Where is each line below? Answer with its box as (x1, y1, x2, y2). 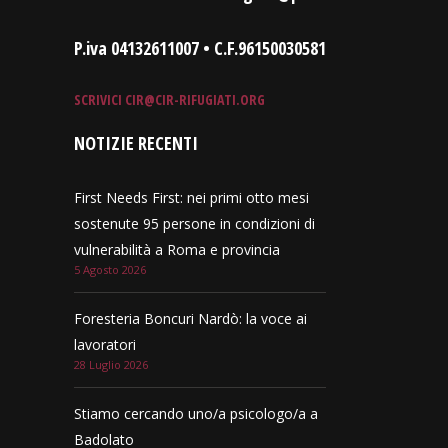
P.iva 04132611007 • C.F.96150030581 (74, 36, 326, 61)
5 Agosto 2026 (74, 262, 146, 278)
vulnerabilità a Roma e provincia (74, 240, 280, 260)
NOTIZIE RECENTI (74, 131, 198, 156)
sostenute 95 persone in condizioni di (74, 214, 315, 234)
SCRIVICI (74, 90, 122, 110)
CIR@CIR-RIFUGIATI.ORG (122, 90, 265, 110)
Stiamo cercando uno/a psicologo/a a (74, 404, 318, 424)
